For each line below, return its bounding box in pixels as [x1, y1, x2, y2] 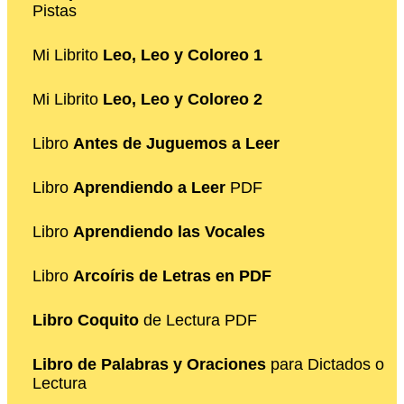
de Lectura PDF [139, 310, 257, 329]
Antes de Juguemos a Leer [73, 133, 280, 152]
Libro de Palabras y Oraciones [32, 354, 266, 373]
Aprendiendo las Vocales [73, 222, 265, 241]
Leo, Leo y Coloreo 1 [103, 45, 262, 64]
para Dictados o [266, 354, 384, 373]
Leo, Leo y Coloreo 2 [103, 89, 262, 108]
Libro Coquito [32, 310, 139, 329]
